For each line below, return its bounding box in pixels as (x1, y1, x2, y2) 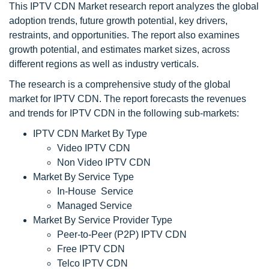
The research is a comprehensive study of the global (9, 79, 231, 89)
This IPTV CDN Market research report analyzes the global (9, 1, 259, 11)
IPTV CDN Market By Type (33, 128, 147, 139)
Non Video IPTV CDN (57, 157, 151, 168)
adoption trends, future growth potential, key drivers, (9, 16, 228, 26)
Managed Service (57, 201, 132, 211)
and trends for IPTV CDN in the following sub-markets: (9, 108, 241, 118)
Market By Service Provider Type (33, 215, 172, 225)
